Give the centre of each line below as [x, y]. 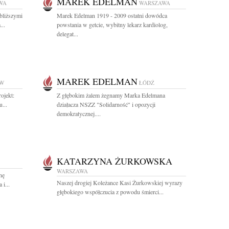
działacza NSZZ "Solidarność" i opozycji [106, 104]
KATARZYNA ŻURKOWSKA [114, 161]
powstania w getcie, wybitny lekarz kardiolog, [112, 25]
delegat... [67, 34]
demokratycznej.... [79, 113]
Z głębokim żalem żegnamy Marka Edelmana [111, 95]
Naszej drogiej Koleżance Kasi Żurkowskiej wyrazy [120, 182]
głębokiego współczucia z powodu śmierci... [110, 192]
